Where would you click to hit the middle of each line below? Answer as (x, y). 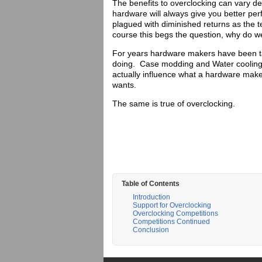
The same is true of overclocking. (174, 104)
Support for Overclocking (172, 205)
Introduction (151, 197)
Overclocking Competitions (175, 213)
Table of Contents (151, 184)
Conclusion (151, 230)
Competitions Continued (171, 222)
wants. (125, 85)
